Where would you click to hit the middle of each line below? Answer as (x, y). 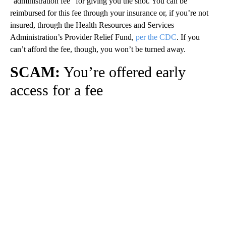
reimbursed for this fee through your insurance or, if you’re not (109, 13)
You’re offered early (123, 72)
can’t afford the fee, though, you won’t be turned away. (98, 49)
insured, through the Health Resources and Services (92, 25)
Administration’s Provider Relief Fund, (73, 37)
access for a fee (56, 90)
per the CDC (156, 37)
